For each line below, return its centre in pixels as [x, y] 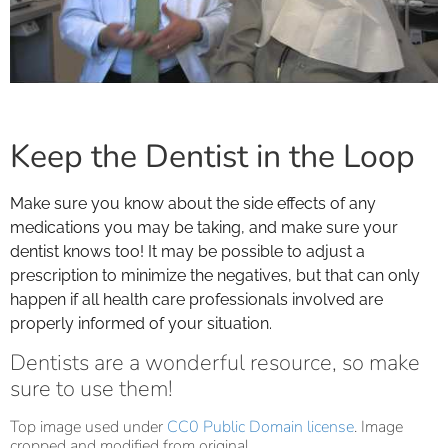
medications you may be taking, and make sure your [204, 227]
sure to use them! [91, 389]
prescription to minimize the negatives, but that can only [215, 275]
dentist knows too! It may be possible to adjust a [187, 251]
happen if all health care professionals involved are [196, 299]
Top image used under [88, 427]
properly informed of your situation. [141, 323]
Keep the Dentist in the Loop [212, 156]
